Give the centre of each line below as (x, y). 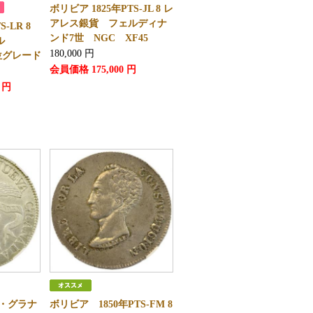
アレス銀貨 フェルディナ (108, 23)
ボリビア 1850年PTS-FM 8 (111, 304)
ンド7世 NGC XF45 (99, 38)
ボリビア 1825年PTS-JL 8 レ (111, 9)
